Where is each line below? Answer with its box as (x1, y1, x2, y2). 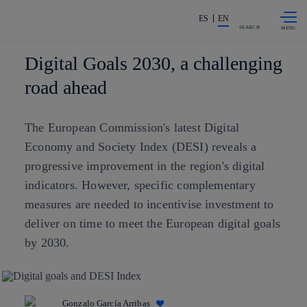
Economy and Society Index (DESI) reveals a (25, 140, 257, 153)
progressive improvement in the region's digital (25, 159, 265, 173)
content (113, 13, 148, 24)
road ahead (25, 77, 107, 98)
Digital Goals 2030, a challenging (25, 53, 282, 74)
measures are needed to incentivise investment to (25, 197, 274, 211)
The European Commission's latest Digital (25, 121, 240, 134)
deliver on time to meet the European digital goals (25, 217, 280, 230)
